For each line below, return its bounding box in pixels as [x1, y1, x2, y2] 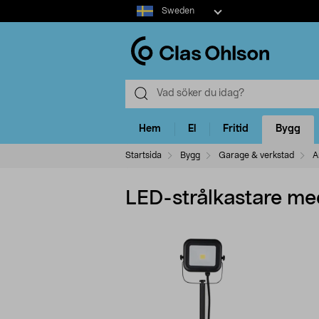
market [125, 16, 158, 26]
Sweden [161, 6, 194, 15]
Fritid [223, 124, 249, 135]
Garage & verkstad [219, 150, 294, 159]
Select [125, 1, 154, 11]
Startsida [125, 150, 162, 159]
